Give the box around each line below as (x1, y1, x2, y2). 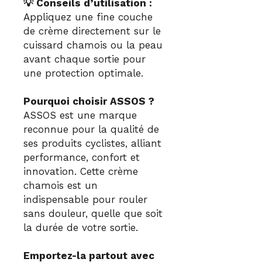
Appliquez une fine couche (23, 11, 153, 23)
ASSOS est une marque (23, 109, 137, 121)
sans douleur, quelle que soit (23, 207, 163, 219)
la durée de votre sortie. (23, 221, 138, 233)
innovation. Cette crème (23, 165, 138, 177)
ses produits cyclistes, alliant (23, 137, 161, 149)
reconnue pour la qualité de (23, 123, 159, 135)
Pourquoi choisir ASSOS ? (23, 95, 154, 107)
